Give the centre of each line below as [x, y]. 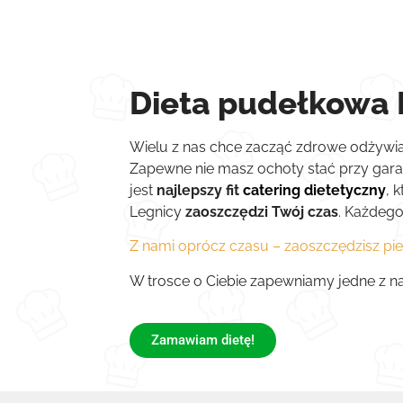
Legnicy [158, 211]
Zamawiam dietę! [203, 340]
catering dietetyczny [315, 190]
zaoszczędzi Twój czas [262, 211]
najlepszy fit [200, 190]
